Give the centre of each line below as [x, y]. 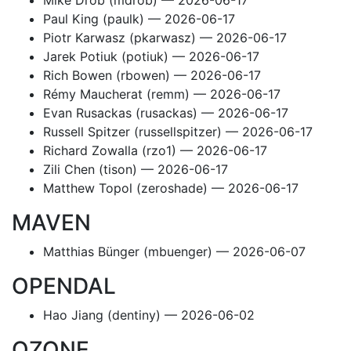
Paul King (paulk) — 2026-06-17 [139, 19]
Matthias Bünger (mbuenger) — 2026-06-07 [174, 251]
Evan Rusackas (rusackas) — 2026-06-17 [166, 113]
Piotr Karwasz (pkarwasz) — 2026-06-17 [165, 38]
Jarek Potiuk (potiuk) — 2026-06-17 [151, 56]
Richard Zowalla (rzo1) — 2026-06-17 [155, 150]
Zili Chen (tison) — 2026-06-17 [136, 169]
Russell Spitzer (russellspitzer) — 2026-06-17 [178, 132]
